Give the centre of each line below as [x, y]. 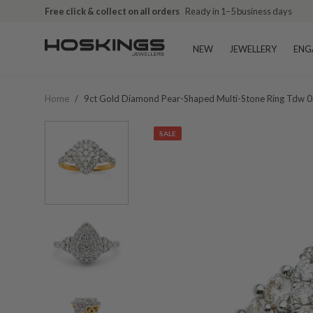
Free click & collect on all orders [112, 11]
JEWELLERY [253, 49]
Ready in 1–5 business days [239, 11]
